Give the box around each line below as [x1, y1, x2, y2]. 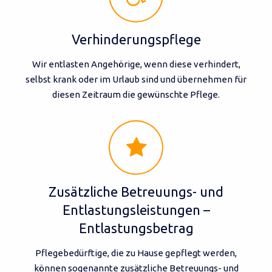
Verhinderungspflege [71, 31, 201, 47]
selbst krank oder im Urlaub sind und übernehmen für [25, 73, 246, 84]
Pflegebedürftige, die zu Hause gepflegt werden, [35, 248, 237, 259]
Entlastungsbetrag [78, 220, 194, 236]
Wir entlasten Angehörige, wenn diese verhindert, [32, 58, 240, 69]
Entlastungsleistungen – [62, 202, 210, 218]
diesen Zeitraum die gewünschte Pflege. [52, 89, 220, 100]
